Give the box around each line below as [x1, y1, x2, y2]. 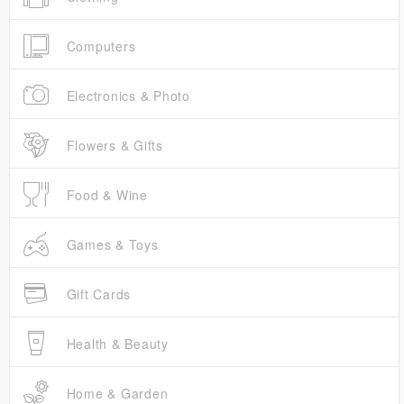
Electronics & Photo [61, 87, 190, 106]
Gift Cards [61, 285, 131, 304]
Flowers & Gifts [61, 136, 163, 155]
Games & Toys [61, 235, 159, 254]
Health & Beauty [61, 335, 169, 353]
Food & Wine [61, 186, 148, 205]
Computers [61, 37, 136, 56]
